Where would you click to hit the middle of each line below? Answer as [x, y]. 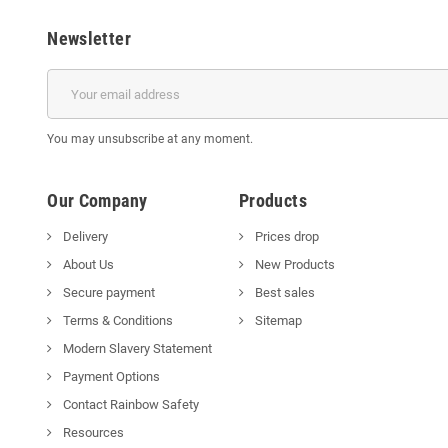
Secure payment [108, 293]
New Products [293, 265]
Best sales [283, 293]
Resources [92, 433]
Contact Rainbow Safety [130, 405]
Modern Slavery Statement [136, 349]
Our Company [97, 201]
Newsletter [89, 39]
